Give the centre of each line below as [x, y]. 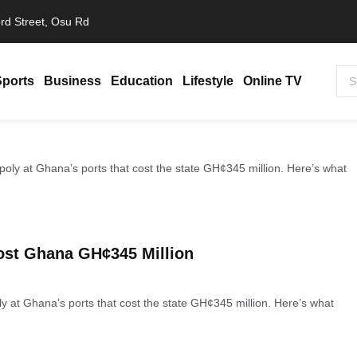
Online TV [272, 81]
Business [72, 81]
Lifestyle [208, 81]
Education [141, 81]
